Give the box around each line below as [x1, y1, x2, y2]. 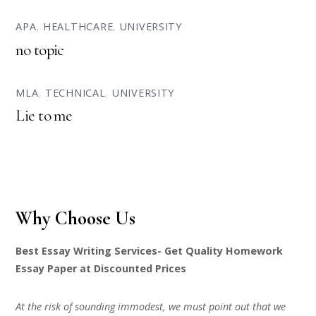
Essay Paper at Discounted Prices [16, 261, 187, 275]
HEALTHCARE [43, 20, 114, 34]
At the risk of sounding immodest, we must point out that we [16, 299, 286, 313]
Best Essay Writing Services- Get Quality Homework [16, 243, 284, 257]
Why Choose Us [16, 207, 136, 231]
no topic [16, 39, 64, 60]
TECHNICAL [45, 85, 106, 99]
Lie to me [16, 106, 73, 126]
